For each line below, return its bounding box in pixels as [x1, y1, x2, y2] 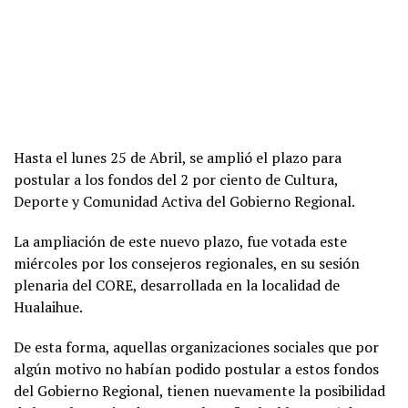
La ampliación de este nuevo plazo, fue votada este [14, 231, 347, 252]
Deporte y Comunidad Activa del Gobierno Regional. [14, 191, 355, 212]
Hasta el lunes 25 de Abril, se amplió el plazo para [14, 148, 342, 168]
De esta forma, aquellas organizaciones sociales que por [14, 337, 379, 358]
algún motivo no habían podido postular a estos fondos [14, 359, 379, 380]
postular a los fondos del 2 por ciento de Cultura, [14, 169, 338, 190]
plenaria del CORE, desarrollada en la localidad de [14, 275, 340, 296]
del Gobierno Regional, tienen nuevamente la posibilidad [14, 381, 385, 402]
